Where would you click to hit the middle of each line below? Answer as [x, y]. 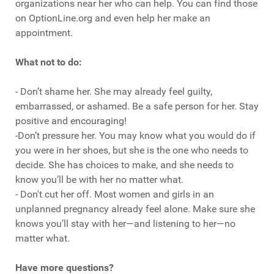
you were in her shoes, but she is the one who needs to [132, 150]
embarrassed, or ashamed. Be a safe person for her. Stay [137, 106]
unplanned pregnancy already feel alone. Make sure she [135, 209]
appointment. [44, 33]
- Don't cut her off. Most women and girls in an [115, 194]
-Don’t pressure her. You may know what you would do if [135, 136]
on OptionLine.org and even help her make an [113, 18]
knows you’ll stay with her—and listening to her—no [125, 224]
